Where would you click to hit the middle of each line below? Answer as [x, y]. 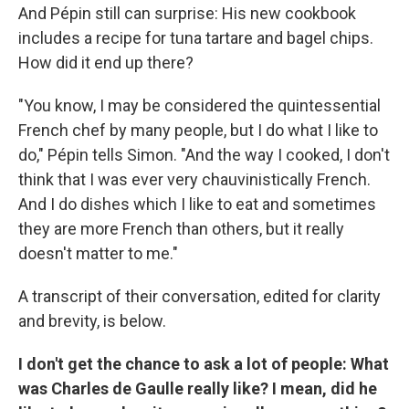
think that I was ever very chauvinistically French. [194, 179]
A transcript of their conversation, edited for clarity [199, 296]
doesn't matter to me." [98, 253]
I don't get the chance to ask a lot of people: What [204, 364]
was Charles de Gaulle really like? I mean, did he [198, 388]
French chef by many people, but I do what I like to [198, 130]
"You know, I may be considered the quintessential [199, 105]
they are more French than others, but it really [181, 229]
